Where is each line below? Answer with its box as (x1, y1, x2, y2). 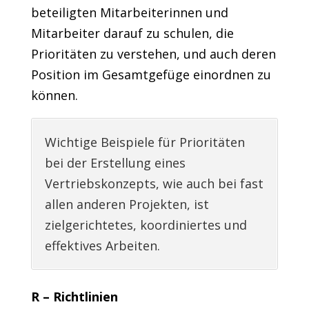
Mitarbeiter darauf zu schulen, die (30, 25, 234, 41)
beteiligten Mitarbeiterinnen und (30, 4, 228, 21)
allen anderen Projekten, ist (44, 196, 209, 212)
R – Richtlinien (30, 288, 118, 305)
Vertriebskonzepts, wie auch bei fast (44, 175, 263, 192)
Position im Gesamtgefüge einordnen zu (30, 66, 271, 83)
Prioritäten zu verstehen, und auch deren (30, 46, 276, 62)
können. (30, 87, 78, 103)
